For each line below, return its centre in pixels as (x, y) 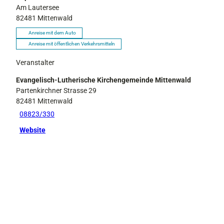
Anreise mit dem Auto (52, 32)
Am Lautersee (37, 7)
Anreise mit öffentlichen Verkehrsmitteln (72, 43)
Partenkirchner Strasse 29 (56, 90)
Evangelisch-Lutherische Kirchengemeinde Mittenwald (103, 80)
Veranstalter (35, 62)
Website (33, 130)
